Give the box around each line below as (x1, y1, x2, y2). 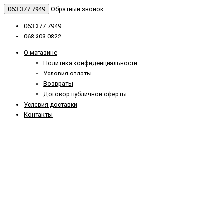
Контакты (24, 111, 53, 119)
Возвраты (43, 80, 73, 88)
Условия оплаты (43, 70, 92, 77)
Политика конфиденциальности (43, 59, 137, 67)
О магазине (24, 49, 57, 57)
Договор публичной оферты (43, 90, 127, 98)
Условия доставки (24, 101, 77, 109)
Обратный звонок (51, 5, 104, 13)
